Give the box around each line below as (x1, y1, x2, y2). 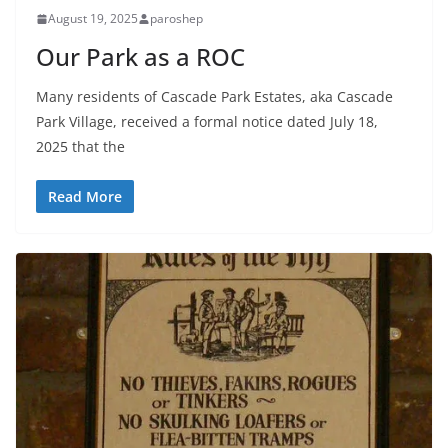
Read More (48, 187, 122, 207)
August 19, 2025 (48, 10, 138, 28)
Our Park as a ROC (36, 40, 245, 74)
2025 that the (36, 137, 125, 157)
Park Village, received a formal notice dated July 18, (36, 112, 378, 132)
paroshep (150, 10, 203, 28)
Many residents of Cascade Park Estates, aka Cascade (36, 87, 393, 107)
